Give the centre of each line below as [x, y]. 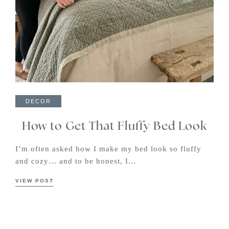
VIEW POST [35, 180]
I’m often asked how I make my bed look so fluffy [108, 148]
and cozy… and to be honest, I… [76, 161]
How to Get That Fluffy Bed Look [114, 126]
